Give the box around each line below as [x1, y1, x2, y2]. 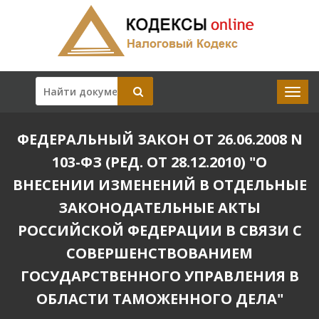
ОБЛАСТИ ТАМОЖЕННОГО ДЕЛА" [36, 289, 283, 308]
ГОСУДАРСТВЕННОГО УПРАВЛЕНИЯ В [20, 266, 299, 286]
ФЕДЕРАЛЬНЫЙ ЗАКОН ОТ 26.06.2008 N [16, 130, 303, 149]
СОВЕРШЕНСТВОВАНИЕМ [66, 244, 253, 263]
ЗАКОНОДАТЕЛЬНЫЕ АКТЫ [58, 198, 261, 217]
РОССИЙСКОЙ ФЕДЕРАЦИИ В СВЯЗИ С [17, 221, 302, 240]
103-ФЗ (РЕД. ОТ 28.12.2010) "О [52, 152, 267, 172]
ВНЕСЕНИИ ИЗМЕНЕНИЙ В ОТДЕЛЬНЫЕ [12, 175, 307, 194]
